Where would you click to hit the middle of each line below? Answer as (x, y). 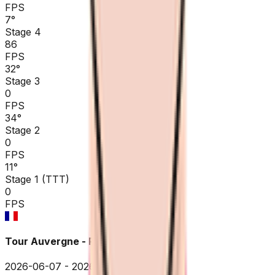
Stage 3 (22, 81)
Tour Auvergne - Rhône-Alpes (78, 241)
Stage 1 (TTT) (37, 179)
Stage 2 (22, 130)
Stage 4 (23, 32)
